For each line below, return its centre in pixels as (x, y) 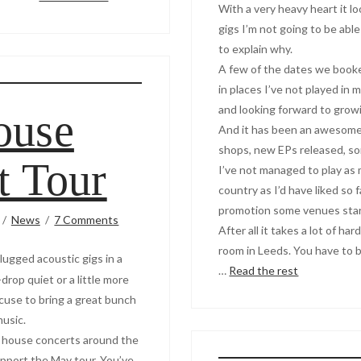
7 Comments (87, 219)
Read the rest (264, 270)
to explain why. (256, 48)
